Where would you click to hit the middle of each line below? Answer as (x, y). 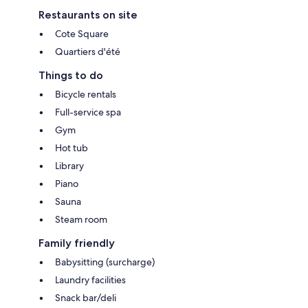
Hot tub (71, 147)
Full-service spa (88, 112)
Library (69, 165)
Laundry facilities (90, 279)
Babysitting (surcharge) (105, 262)
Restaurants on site (88, 14)
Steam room (81, 219)
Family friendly (77, 243)
